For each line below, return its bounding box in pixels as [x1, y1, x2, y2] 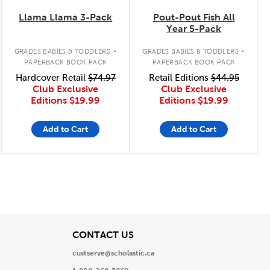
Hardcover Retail [15, 72, 88, 83]
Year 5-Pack [166, 23, 222, 34]
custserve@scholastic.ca [72, 249, 154, 257]
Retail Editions [148, 72, 211, 83]
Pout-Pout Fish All [152, 11, 235, 22]
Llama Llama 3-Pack [19, 11, 113, 22]
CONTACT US [72, 229, 134, 240]
